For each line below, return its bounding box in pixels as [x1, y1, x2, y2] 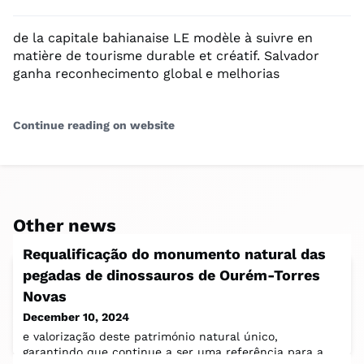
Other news [13, 215, 116, 236]
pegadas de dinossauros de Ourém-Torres [23, 266, 320, 284]
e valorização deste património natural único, [23, 330, 278, 343]
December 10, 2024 [23, 310, 129, 323]
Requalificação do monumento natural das [23, 245, 326, 262]
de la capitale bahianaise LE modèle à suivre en [13, 30, 313, 45]
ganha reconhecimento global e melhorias [13, 66, 279, 81]
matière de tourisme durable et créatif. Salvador [13, 48, 319, 63]
